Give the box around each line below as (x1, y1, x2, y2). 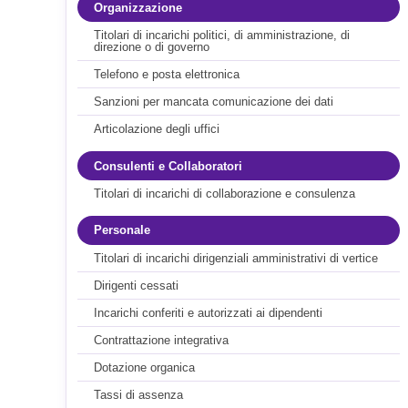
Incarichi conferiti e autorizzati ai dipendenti (93, 305, 322, 320)
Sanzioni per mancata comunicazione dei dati (93, 95, 333, 109)
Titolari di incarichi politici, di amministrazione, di (93, 28, 350, 43)
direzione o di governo (93, 40, 209, 55)
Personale (93, 223, 150, 238)
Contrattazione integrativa (93, 332, 229, 347)
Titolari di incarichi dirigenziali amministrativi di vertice (93, 250, 378, 265)
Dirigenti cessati (93, 278, 178, 292)
